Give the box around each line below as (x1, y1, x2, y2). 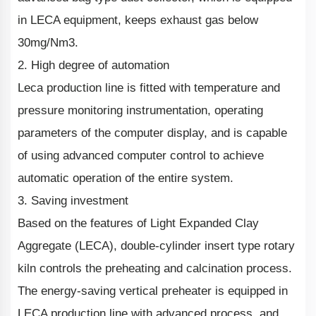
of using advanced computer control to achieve (18, 149, 264, 163)
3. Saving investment (18, 194, 128, 208)
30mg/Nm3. (18, 36, 78, 50)
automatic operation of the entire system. (18, 171, 233, 186)
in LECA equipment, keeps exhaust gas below (18, 13, 258, 28)
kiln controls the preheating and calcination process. (18, 262, 292, 276)
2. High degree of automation (18, 59, 169, 73)
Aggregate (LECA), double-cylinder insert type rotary (18, 239, 295, 253)
